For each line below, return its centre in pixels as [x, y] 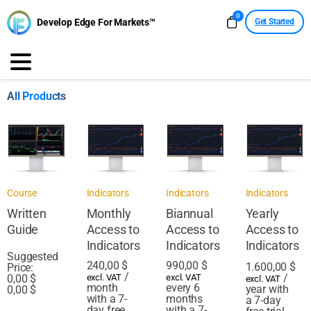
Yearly [262, 213]
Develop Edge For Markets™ [96, 22]
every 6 [183, 287]
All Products [37, 96]
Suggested [33, 256]
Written [27, 213]
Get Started [274, 22]
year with [267, 289]
